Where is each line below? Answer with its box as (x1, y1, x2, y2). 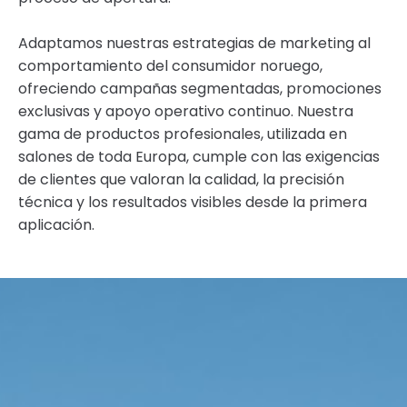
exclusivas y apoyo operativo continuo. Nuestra (18, 101, 353, 123)
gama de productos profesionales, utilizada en (18, 124, 347, 145)
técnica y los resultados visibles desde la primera (18, 192, 367, 213)
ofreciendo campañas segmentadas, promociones (18, 78, 382, 100)
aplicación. (18, 214, 94, 236)
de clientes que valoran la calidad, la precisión (18, 169, 344, 191)
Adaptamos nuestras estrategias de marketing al (18, 33, 371, 55)
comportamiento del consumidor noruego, (18, 55, 323, 77)
